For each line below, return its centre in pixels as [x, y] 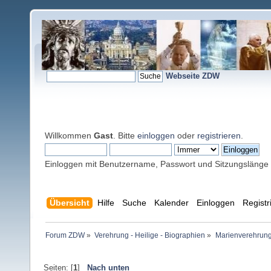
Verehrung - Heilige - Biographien [150, 236]
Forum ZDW [65, 236]
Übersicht [69, 203]
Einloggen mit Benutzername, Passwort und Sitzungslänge [157, 164]
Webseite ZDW [193, 76]
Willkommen [69, 135]
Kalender [171, 203]
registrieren [219, 135]
